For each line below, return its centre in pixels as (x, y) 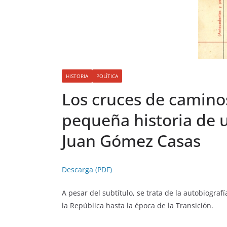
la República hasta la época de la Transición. (138, 206)
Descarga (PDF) (87, 170)
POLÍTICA (107, 76)
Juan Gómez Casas (131, 141)
